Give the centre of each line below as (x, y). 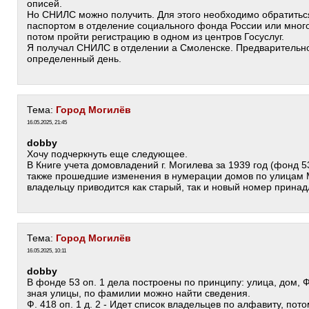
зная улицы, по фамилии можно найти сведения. (139, 293)
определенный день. (74, 59)
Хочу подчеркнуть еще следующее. (107, 154)
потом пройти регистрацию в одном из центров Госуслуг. (156, 37)
